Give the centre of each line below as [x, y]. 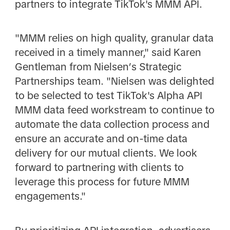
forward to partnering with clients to [99, 168]
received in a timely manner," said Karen [108, 53]
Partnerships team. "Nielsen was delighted [114, 81]
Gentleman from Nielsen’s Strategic [98, 67]
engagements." [50, 196]
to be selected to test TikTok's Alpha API [108, 96]
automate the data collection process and [112, 124]
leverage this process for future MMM [102, 182]
